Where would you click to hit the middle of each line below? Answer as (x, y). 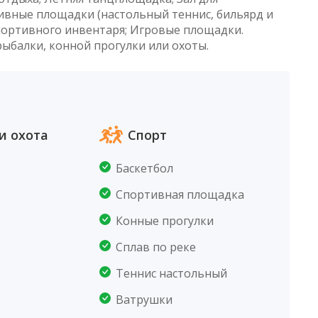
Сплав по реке (156, 247)
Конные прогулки (165, 221)
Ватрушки (144, 300)
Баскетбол (145, 168)
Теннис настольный (172, 273)
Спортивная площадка (180, 194)
